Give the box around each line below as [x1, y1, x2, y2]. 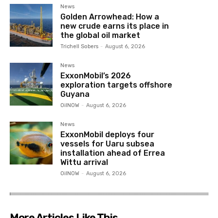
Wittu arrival [60, 157, 109, 167]
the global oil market [60, 30, 141, 40]
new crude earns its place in [60, 21, 169, 31]
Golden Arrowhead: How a [60, 12, 160, 21]
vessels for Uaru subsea [60, 139, 155, 148]
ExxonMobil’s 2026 [60, 71, 131, 80]
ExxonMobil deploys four [60, 129, 155, 139]
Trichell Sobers [60, 43, 99, 50]
